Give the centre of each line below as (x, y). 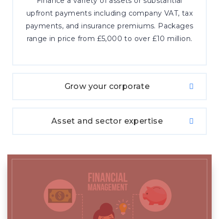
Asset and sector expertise (107, 121)
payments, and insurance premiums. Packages (109, 26)
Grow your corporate (107, 86)
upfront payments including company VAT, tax (109, 13)
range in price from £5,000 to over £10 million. (109, 39)
